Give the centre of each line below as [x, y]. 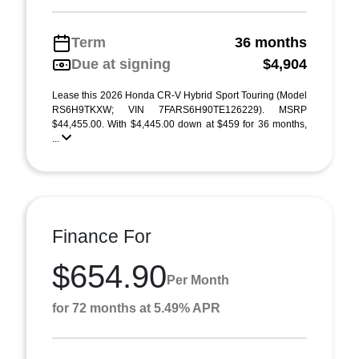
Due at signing [121, 64]
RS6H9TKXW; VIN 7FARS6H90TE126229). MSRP [179, 110]
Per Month [198, 280]
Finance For [102, 236]
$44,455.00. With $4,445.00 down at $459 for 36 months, [179, 124]
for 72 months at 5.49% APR [136, 308]
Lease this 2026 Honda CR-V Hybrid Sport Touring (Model [179, 95]
